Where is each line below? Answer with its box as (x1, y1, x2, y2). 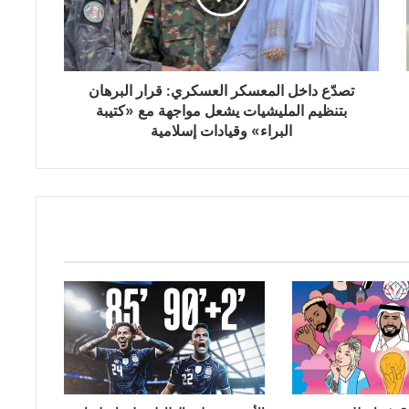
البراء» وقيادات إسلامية (151, 121, 292, 140)
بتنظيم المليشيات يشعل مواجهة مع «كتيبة (96, 101, 347, 120)
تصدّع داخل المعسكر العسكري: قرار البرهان (89, 81, 354, 100)
